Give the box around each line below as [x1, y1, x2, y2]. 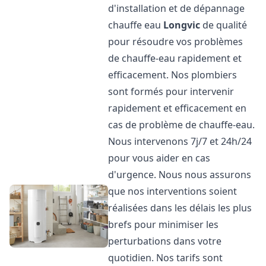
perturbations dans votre [108, 235, 222, 248]
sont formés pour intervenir [108, 85, 235, 98]
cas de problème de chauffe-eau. [108, 118, 255, 131]
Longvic [163, 18, 201, 31]
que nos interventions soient [108, 185, 237, 198]
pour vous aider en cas [108, 151, 211, 164]
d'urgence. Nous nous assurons [108, 168, 252, 181]
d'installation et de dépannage [108, 2, 245, 15]
